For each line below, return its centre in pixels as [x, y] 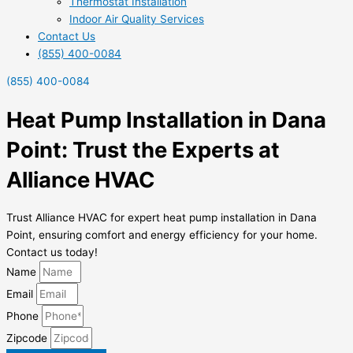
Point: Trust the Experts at [143, 149]
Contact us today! [52, 252]
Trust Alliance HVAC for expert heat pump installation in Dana [162, 217]
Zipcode [28, 338]
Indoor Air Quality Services [137, 19]
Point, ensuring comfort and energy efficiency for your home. [162, 235]
